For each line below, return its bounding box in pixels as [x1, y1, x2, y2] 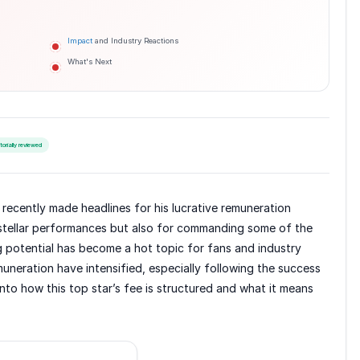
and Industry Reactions [92, 35, 178, 45]
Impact [67, 35, 92, 45]
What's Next [67, 56, 112, 66]
